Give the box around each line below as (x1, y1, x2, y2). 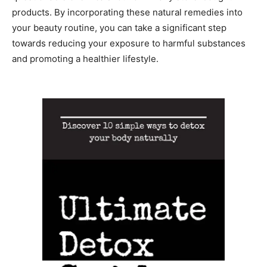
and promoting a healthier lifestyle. (12, 52, 159, 64)
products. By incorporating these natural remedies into (12, 6, 243, 18)
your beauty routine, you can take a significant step (12, 21, 226, 33)
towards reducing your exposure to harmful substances (12, 37, 246, 49)
